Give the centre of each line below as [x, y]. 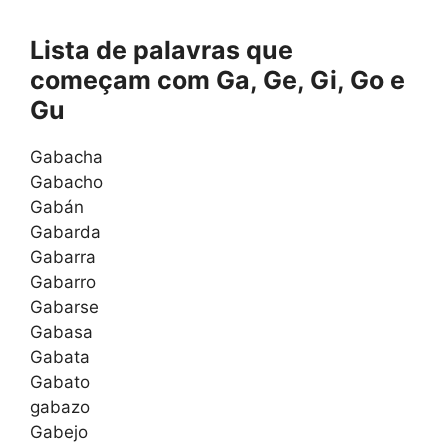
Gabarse [64, 307]
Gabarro [63, 282]
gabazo [60, 407]
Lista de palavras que [161, 50]
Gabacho [66, 182]
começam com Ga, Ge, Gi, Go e [217, 80]
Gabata [60, 357]
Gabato [60, 382]
